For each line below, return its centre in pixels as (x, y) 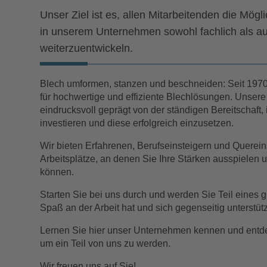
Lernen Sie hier (74, 230)
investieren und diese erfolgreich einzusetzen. (137, 123)
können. (57, 172)
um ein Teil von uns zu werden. (105, 243)
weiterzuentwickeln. (87, 49)
